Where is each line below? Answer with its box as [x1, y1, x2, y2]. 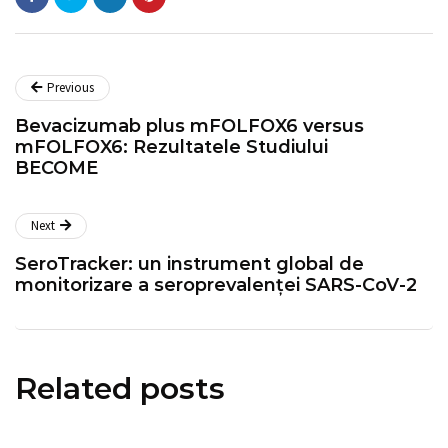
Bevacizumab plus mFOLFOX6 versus [15, 114, 364, 137]
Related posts [15, 369, 225, 407]
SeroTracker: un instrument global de [15, 252, 364, 275]
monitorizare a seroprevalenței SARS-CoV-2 [15, 273, 417, 296]
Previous [47, 78, 94, 96]
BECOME [15, 156, 98, 179]
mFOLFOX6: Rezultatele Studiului [15, 135, 328, 158]
